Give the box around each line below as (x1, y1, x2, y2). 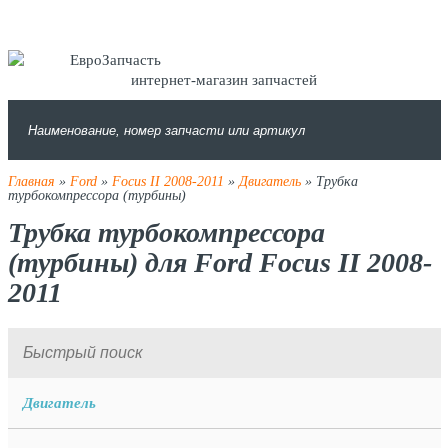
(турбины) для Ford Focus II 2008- (7, 247, 432, 278)
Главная (7, 174, 55, 189)
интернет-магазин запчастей (131, 72, 317, 88)
